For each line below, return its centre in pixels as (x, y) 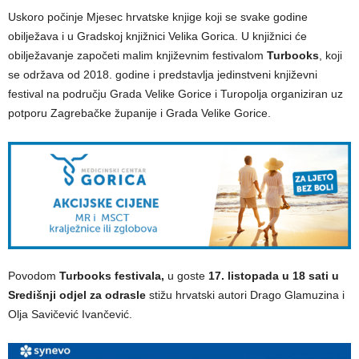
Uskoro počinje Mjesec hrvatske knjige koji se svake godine (158, 16)
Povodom (34, 275)
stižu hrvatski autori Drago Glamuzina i (245, 294)
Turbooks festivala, (113, 275)
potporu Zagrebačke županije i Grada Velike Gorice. (139, 113)
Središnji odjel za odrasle (77, 294)
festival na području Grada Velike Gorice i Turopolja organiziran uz (175, 93)
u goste (186, 275)
